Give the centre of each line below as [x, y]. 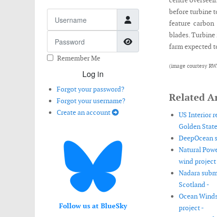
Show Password [160, 41]
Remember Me [79, 58]
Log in [93, 74]
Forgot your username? [91, 101]
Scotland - [194, 185]
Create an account [84, 112]
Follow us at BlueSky [93, 206]
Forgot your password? [91, 89]
